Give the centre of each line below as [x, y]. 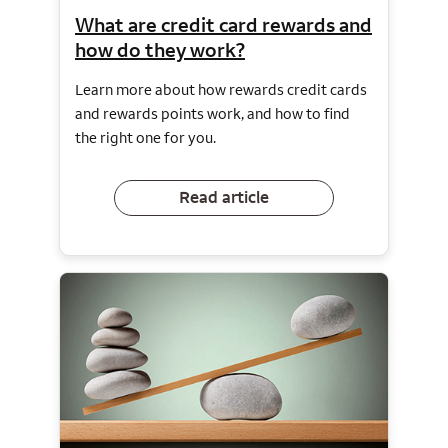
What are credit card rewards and [223, 24]
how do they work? [160, 49]
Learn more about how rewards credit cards [221, 89]
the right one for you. [145, 137]
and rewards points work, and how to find [212, 113]
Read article [224, 197]
